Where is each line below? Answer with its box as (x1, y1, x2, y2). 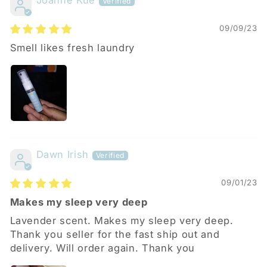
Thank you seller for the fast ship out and (10, 228, 220, 241)
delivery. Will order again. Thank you (10, 242, 195, 254)
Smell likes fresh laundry (10, 42, 135, 54)
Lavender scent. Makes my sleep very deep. (10, 215, 234, 227)
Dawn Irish (36, 148, 89, 161)
